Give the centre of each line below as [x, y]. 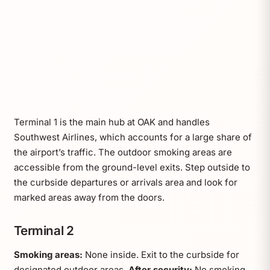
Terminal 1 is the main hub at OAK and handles [111, 122]
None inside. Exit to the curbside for [161, 254]
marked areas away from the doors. [89, 197]
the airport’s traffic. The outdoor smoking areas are [123, 152]
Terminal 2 [44, 230]
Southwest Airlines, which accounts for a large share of [133, 137]
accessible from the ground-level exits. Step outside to [132, 167]
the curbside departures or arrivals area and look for [125, 182]
